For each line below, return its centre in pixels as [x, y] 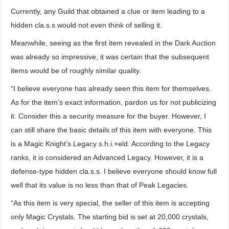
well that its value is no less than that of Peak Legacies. [100, 185]
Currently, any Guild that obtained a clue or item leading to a [108, 11]
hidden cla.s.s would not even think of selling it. [86, 25]
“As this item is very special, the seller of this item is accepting [110, 203]
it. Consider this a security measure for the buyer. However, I [108, 116]
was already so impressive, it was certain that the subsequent [110, 57]
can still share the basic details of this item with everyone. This [111, 130]
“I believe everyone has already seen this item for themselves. [111, 88]
